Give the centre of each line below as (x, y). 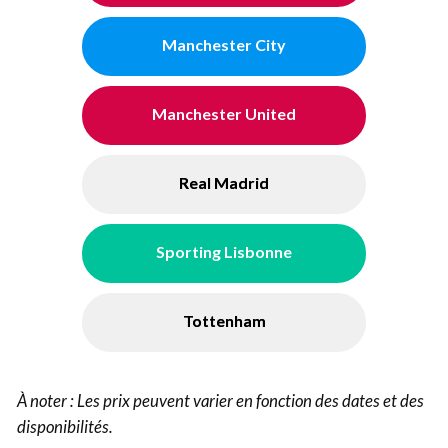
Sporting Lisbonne (224, 252)
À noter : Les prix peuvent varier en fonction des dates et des (220, 401)
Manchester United (224, 114)
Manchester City (224, 45)
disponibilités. (64, 427)
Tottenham (224, 321)
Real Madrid (224, 183)
